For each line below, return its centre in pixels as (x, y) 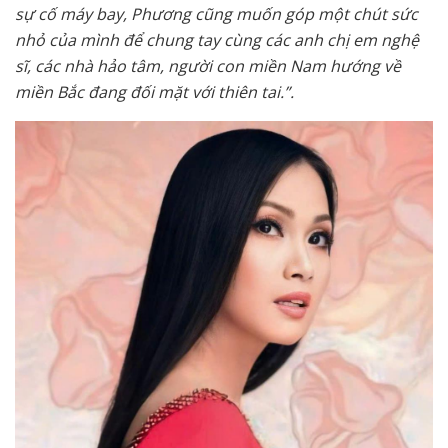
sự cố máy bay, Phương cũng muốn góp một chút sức (216, 13)
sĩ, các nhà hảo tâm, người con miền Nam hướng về (208, 65)
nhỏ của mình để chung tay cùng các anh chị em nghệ (217, 39)
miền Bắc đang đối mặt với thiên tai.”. (154, 91)
